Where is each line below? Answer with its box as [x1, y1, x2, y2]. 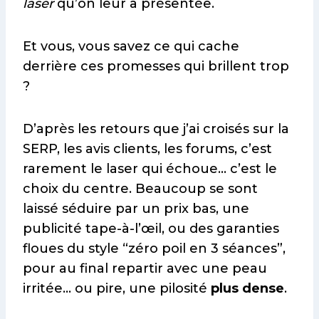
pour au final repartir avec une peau [23, 261, 267, 277]
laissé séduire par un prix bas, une [23, 201, 249, 217]
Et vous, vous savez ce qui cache [23, 38, 239, 55]
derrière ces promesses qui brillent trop [23, 58, 289, 75]
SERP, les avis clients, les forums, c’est [23, 141, 272, 157]
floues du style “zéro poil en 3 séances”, [23, 241, 286, 257]
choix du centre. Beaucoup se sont [23, 181, 258, 197]
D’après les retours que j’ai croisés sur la [23, 121, 289, 137]
